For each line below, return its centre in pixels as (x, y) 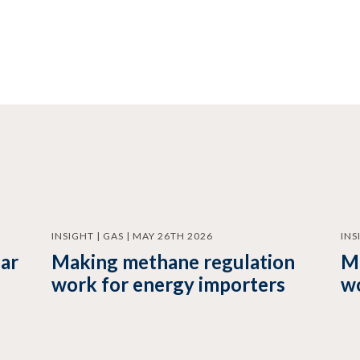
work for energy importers (168, 284)
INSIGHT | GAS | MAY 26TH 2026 (132, 236)
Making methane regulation (173, 262)
